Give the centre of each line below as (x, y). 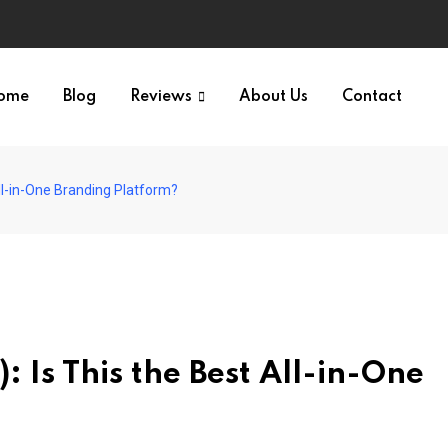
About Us (273, 97)
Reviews (161, 97)
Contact (372, 97)
